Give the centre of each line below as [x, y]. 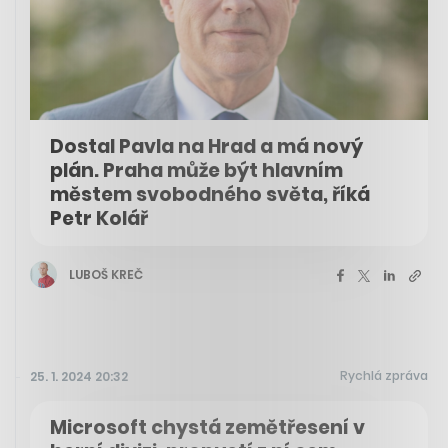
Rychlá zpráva [384, 376]
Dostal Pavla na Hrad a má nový [206, 147]
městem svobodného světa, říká [210, 195]
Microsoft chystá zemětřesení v [207, 428]
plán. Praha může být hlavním [196, 171]
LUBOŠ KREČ [106, 274]
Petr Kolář [99, 219]
